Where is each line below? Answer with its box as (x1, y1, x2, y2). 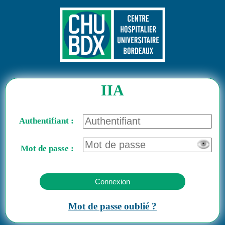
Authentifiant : (19, 116, 74, 126)
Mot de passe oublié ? (68, 201, 157, 211)
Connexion (95, 177, 130, 186)
